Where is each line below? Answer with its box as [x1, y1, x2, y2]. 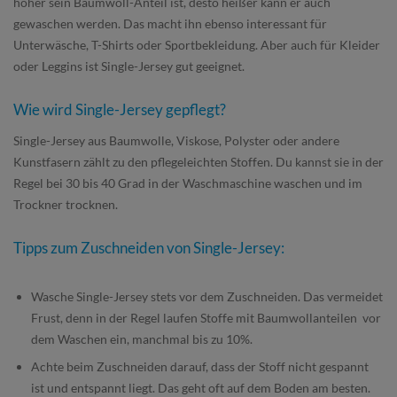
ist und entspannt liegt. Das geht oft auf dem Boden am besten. [31, 380, 370, 395]
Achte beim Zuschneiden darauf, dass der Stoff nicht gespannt [31, 359, 369, 374]
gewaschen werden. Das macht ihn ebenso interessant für [13, 16, 327, 31]
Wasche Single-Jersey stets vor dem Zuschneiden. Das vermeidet [31, 289, 383, 304]
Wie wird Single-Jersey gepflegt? [13, 100, 226, 119]
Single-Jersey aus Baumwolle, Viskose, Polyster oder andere [13, 133, 339, 148]
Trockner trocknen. [13, 197, 121, 212]
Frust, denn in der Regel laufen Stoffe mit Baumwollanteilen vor [31, 310, 381, 325]
